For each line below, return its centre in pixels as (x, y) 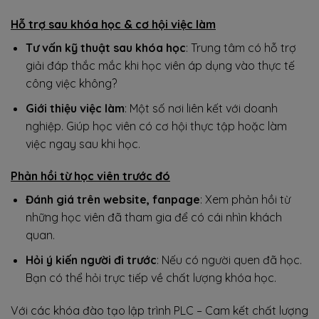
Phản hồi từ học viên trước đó (90, 176)
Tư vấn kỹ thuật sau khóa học (105, 48)
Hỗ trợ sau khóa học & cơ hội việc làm (113, 25)
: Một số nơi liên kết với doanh (201, 108)
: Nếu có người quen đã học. (229, 260)
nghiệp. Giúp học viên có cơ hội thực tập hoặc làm (156, 126)
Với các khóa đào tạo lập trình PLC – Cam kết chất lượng (159, 310)
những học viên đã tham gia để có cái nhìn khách (153, 218)
